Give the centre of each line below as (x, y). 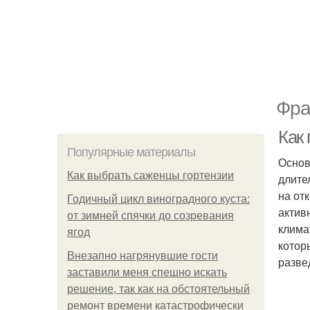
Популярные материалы (131, 152)
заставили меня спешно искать (147, 272)
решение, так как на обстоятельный (158, 289)
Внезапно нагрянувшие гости (143, 256)
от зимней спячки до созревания (151, 216)
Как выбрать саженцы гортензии (151, 175)
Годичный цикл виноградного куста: (158, 199)
